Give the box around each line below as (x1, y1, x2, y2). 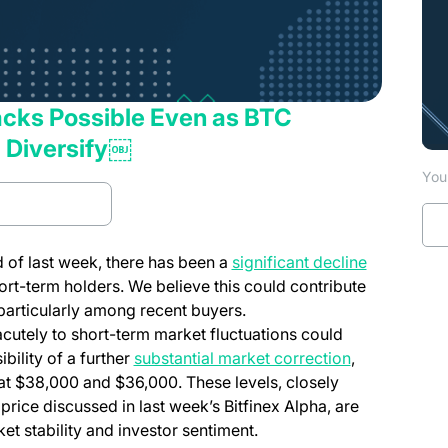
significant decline (231, 251, 367, 272)
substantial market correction (133, 347, 351, 368)
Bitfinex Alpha (223, 395, 327, 416)
